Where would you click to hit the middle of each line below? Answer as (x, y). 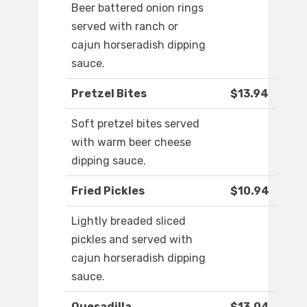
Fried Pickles (108, 191)
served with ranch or (125, 27)
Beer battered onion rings (137, 8)
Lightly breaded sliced (128, 221)
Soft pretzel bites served (135, 124)
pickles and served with (132, 240)
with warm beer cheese (131, 143)
